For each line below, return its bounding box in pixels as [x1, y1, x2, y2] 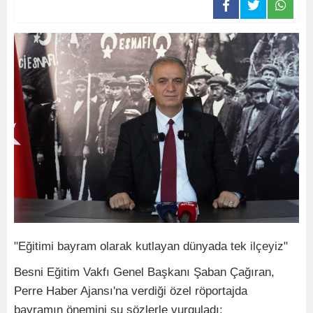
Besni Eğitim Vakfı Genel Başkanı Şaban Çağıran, [14, 265, 275, 279]
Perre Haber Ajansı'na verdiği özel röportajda [14, 284, 247, 298]
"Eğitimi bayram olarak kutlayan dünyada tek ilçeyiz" [14, 240, 288, 253]
